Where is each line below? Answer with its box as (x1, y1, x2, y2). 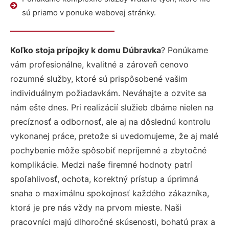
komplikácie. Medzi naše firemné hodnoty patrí (10, 159, 192, 170)
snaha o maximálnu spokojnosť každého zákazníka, (10, 188, 209, 198)
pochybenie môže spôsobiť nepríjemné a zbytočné (10, 145, 207, 155)
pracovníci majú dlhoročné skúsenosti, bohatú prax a (10, 217, 215, 227)
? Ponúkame (161, 45, 208, 55)
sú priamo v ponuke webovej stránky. (21, 8, 156, 17)
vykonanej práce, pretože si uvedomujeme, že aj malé (10, 131, 218, 141)
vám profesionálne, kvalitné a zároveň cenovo (10, 59, 189, 70)
